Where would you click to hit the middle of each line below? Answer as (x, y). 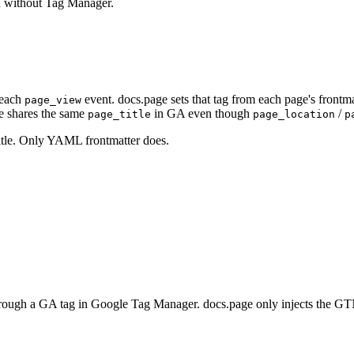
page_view (53, 100)
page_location (294, 114)
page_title (119, 114)
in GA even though (202, 113)
